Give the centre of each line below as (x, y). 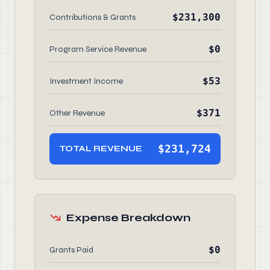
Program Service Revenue (98, 49)
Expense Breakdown (128, 218)
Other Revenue (77, 113)
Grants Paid (71, 250)
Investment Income (86, 81)
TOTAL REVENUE (101, 149)
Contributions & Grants (93, 17)
